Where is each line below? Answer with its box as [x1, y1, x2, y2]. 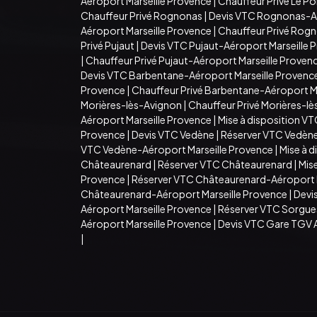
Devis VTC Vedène [132, 127, 214, 141]
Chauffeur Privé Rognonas [81, 8, 202, 22]
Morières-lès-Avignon [81, 98, 182, 111]
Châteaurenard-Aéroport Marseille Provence [81, 187, 287, 200]
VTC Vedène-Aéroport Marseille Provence [81, 142, 273, 156]
